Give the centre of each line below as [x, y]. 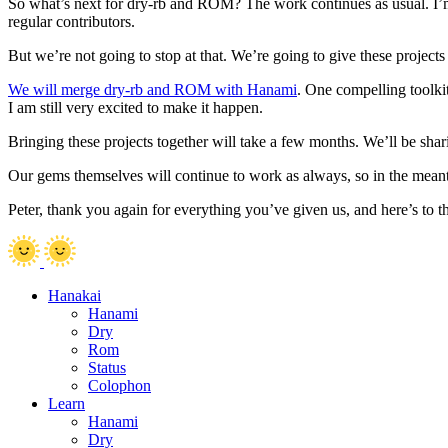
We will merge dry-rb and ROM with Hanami [152, 89]
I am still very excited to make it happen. [135, 107]
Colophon [119, 385]
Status [107, 367]
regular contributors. [71, 21]
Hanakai [74, 295]
